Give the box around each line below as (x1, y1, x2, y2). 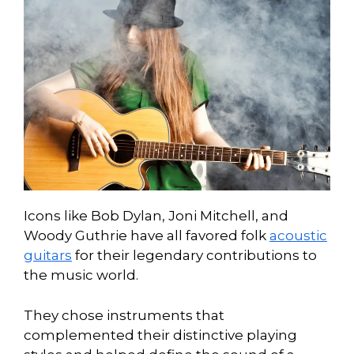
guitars (24, 247, 72, 264)
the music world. (24, 267, 138, 284)
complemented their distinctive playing (24, 326, 297, 343)
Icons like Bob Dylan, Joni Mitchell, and (24, 208, 288, 224)
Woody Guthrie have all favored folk (24, 228, 269, 244)
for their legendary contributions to (72, 247, 317, 264)
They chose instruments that (24, 307, 224, 323)
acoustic (269, 228, 327, 244)
